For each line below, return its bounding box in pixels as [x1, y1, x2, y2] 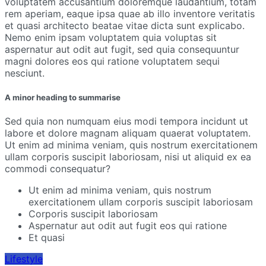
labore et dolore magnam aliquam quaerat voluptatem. [5, 126, 251, 139]
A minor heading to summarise [5, 92, 121, 102]
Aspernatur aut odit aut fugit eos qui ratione [28, 219, 227, 232]
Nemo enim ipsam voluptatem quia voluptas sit [5, 31, 217, 44]
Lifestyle [5, 252, 43, 265]
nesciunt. [5, 67, 45, 80]
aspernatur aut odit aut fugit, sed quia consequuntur [5, 43, 239, 56]
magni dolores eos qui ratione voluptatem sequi [5, 55, 220, 68]
